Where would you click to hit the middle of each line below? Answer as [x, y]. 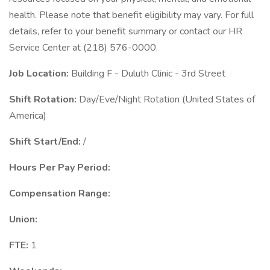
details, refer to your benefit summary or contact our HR [126, 31]
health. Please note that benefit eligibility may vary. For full [131, 15]
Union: [23, 219]
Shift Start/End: [46, 142]
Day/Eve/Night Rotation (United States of [167, 99]
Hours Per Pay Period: [60, 168]
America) [28, 116]
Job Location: [40, 74]
